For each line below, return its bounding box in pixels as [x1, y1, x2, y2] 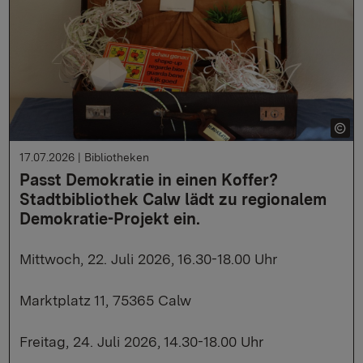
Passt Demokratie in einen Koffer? [19, 170, 279, 190]
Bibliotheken [84, 151, 150, 164]
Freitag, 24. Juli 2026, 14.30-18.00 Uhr [19, 333, 264, 351]
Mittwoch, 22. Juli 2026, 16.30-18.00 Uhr [19, 250, 278, 268]
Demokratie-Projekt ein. [19, 209, 201, 229]
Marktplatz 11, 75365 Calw [19, 292, 192, 310]
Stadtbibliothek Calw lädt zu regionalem [19, 190, 327, 210]
